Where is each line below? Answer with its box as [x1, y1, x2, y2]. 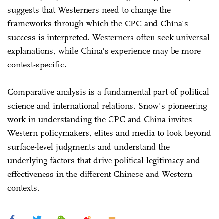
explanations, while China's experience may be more [7, 45, 201, 56]
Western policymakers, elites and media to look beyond [7, 127, 211, 138]
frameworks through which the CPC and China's [7, 18, 188, 29]
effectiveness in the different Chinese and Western [7, 168, 192, 179]
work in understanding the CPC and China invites [7, 113, 192, 125]
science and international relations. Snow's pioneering [7, 100, 207, 111]
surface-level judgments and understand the [7, 141, 170, 152]
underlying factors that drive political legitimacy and [7, 154, 200, 166]
